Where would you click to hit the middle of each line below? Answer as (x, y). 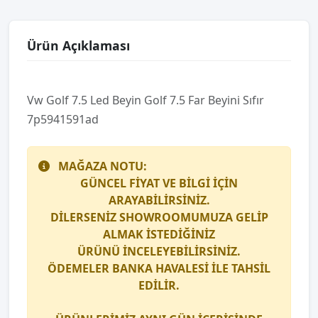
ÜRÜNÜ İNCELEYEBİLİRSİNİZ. (159, 251)
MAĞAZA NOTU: (103, 166)
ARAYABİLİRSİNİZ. (159, 200)
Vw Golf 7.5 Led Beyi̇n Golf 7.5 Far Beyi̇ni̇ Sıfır (146, 100)
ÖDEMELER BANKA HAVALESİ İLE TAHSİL (159, 268)
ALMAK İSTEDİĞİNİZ (159, 234)
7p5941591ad (63, 119)
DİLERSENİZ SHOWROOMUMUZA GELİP (159, 217)
